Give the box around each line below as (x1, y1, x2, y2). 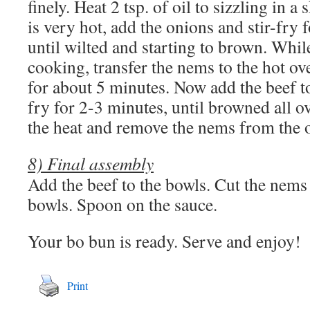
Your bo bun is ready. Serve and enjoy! (28, 229, 301, 253)
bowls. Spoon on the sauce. (28, 192, 217, 216)
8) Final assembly (28, 152, 154, 175)
